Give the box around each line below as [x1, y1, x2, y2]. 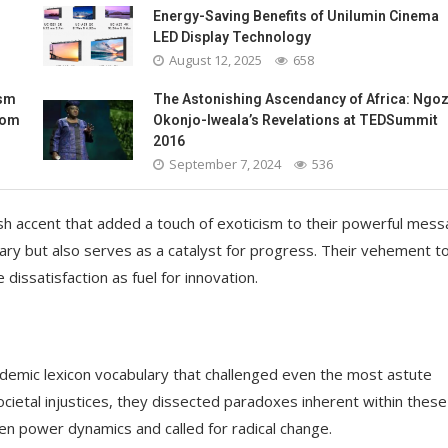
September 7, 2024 [168, 154, 281, 173]
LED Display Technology [152, 28, 311, 45]
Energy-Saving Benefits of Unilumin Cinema [152, 7, 439, 24]
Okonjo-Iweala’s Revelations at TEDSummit [152, 111, 438, 128]
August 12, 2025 [168, 50, 262, 69]
